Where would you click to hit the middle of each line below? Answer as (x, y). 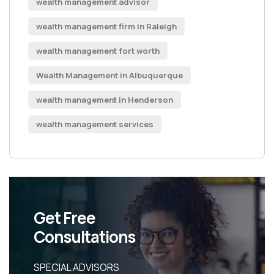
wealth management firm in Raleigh (106, 26)
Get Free (65, 218)
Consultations (84, 237)
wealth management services (95, 124)
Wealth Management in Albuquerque (109, 75)
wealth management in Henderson (105, 100)
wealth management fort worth (98, 51)
